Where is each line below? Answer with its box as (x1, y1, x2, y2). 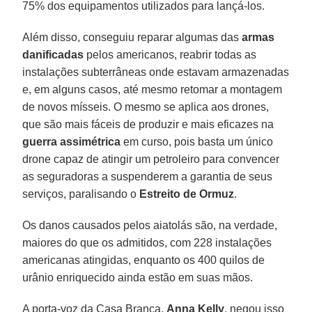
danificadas (22, 48, 84, 61)
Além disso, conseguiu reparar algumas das (22, 31, 240, 43)
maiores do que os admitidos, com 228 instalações (22, 236, 272, 249)
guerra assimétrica (22, 135, 121, 148)
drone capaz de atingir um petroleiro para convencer (22, 153, 280, 165)
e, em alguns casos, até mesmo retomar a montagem (22, 83, 283, 95)
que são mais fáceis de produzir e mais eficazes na (22, 118, 274, 130)
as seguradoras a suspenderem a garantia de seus (22, 170, 273, 182)
